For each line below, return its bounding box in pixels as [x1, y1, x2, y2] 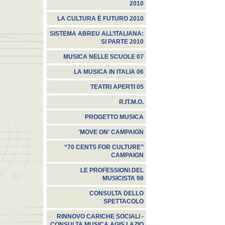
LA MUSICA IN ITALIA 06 [74, 69, 144, 75]
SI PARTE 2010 [101, 39, 144, 45]
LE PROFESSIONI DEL [80, 167, 144, 173]
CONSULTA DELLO [89, 190, 144, 196]
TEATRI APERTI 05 [90, 84, 144, 90]
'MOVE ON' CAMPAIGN [78, 129, 144, 135]
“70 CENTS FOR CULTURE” [64, 144, 144, 150]
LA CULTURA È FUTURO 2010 [57, 16, 144, 22]
